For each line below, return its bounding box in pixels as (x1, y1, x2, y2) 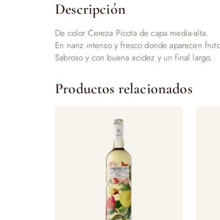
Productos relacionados (55, 80, 192, 98)
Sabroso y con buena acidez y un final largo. (55, 52, 213, 63)
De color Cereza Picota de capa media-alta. (55, 27, 209, 39)
